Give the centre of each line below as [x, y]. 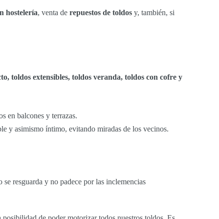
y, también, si [153, 13]
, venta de [54, 13]
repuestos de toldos [101, 13]
